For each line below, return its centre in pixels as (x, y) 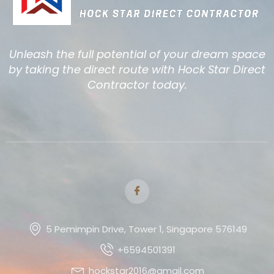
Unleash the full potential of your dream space (137, 54)
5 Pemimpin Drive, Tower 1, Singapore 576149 (147, 229)
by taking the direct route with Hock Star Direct (137, 69)
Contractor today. (137, 84)
